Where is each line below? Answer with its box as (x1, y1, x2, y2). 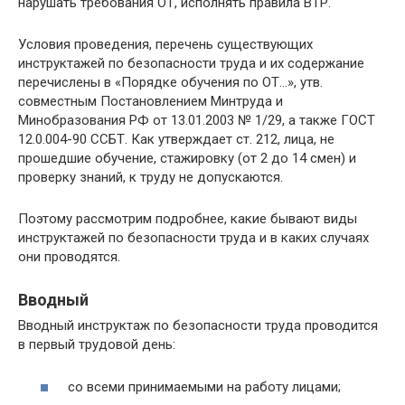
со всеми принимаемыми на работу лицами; (68, 378, 341, 395)
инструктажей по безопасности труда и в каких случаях (18, 230, 369, 246)
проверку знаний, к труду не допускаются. (18, 169, 283, 185)
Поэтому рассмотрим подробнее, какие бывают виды (18, 211, 357, 227)
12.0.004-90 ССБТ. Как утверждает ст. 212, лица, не (18, 131, 334, 147)
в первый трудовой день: (18, 336, 175, 353)
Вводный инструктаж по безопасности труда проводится (18, 317, 378, 334)
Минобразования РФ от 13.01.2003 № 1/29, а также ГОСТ (18, 112, 375, 128)
